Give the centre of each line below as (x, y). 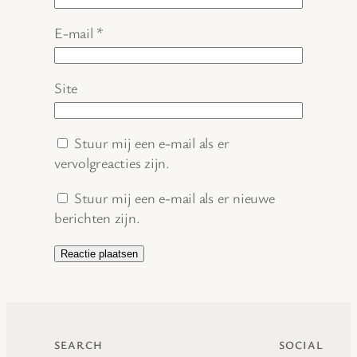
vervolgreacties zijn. (112, 163)
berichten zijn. (97, 217)
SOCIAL (302, 345)
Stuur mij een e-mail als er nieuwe (174, 197)
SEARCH (78, 345)
